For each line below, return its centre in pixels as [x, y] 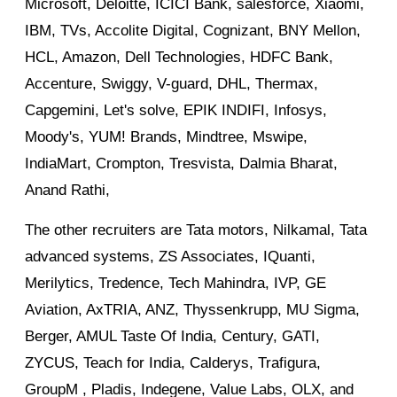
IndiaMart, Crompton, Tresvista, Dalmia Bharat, [181, 164]
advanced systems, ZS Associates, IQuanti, [170, 257]
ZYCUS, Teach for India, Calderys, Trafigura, [173, 363]
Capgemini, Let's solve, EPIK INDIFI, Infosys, [176, 111]
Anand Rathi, [67, 191]
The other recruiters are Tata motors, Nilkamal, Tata [196, 230]
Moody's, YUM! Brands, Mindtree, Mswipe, [166, 137]
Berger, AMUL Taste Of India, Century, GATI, [172, 337]
